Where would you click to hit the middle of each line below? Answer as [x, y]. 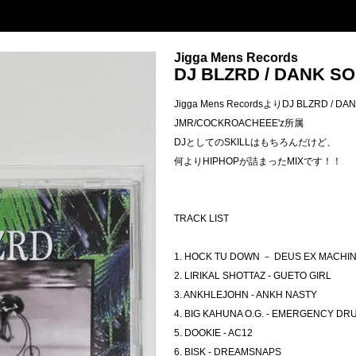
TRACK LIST [201, 218]
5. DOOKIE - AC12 [213, 333]
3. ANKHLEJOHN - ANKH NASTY [246, 294]
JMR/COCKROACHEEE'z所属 [239, 123]
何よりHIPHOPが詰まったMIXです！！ [258, 161]
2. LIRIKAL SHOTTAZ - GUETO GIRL [253, 275]
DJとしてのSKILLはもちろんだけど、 [255, 142]
